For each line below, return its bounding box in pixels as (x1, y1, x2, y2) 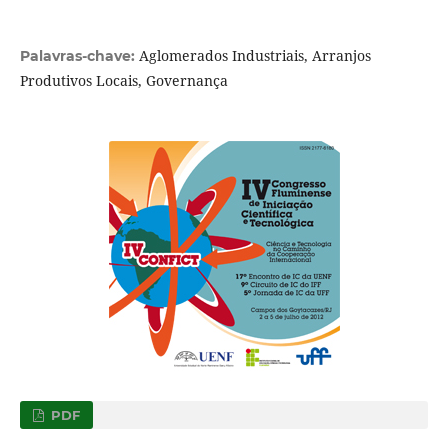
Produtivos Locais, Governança (19, 71, 228, 91)
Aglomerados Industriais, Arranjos (138, 46, 371, 66)
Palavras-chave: (19, 47, 139, 66)
